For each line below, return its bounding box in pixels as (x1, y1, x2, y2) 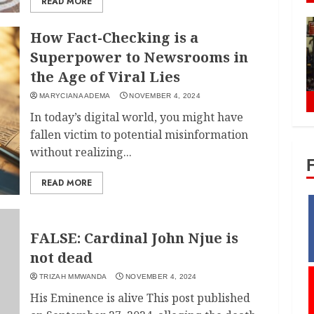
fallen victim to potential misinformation (30, 126, 249, 142)
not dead (30, 248, 93, 267)
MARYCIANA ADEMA (39, 91, 111, 100)
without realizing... (30, 144, 132, 160)
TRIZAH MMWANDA (39, 273, 107, 280)
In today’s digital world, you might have (30, 109, 244, 125)
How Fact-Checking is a (30, 27, 199, 47)
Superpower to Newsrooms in (30, 47, 249, 67)
